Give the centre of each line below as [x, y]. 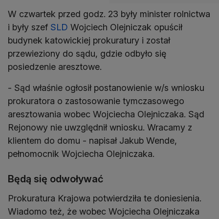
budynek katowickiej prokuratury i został [89, 41]
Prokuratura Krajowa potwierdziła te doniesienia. [105, 198]
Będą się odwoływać [55, 179]
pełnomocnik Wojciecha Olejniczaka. [81, 154]
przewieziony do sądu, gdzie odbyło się [87, 54]
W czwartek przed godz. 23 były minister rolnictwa [109, 14]
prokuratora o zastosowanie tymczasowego [96, 101]
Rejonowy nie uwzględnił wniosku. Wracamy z [100, 128]
